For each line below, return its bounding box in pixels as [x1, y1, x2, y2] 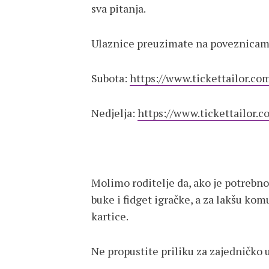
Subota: [91, 71, 130, 85]
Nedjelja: [91, 106, 138, 120]
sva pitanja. [91, 1, 146, 16]
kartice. [91, 209, 128, 223]
